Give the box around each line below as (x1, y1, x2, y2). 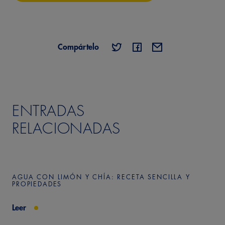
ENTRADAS (12, 104, 85, 119)
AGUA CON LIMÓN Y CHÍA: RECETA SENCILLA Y (12, 174, 190, 180)
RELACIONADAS (12, 122, 121, 136)
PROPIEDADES (12, 181, 62, 187)
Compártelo (58, 43, 99, 51)
